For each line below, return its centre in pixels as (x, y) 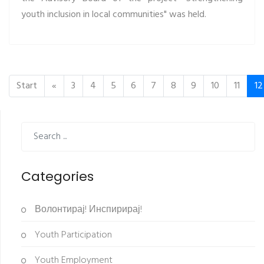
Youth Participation (72, 235)
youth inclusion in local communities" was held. (114, 14)
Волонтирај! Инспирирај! (87, 209)
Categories (57, 176)
